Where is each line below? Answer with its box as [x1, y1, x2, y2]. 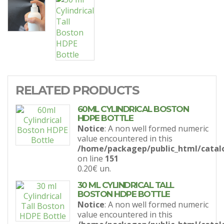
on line [77, 153, 105, 164]
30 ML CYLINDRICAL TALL [77, 180, 174, 190]
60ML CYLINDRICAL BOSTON [77, 104, 189, 114]
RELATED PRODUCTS [15, 83, 138, 97]
